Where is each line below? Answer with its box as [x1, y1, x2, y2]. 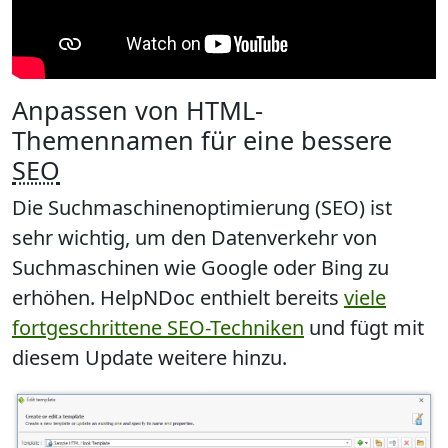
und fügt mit [304, 314, 424, 342]
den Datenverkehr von [171, 224, 377, 252]
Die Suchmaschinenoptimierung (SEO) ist [12, 194, 392, 222]
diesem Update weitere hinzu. [12, 344, 287, 372]
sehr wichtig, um [12, 224, 171, 252]
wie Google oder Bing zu [159, 254, 389, 282]
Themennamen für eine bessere [12, 123, 392, 158]
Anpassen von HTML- [12, 93, 263, 128]
